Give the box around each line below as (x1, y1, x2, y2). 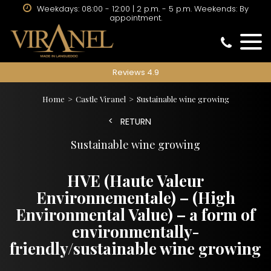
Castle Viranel (75, 94, 126, 104)
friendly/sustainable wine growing (10, 238, 261, 259)
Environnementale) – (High (36, 187, 235, 208)
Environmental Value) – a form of (16, 204, 255, 225)
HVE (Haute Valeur (67, 170, 204, 191)
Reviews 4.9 (112, 67, 159, 79)
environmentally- (71, 221, 200, 242)
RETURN (120, 116, 151, 128)
